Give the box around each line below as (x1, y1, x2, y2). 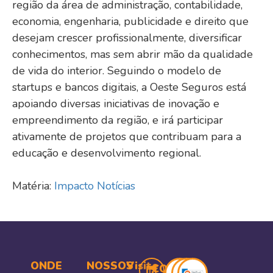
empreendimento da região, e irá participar (12, 112, 223, 127)
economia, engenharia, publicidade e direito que (12, 13, 249, 29)
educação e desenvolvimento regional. (12, 145, 201, 160)
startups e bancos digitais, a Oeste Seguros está (12, 79, 246, 94)
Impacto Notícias (54, 178, 135, 193)
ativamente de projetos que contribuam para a (12, 129, 241, 144)
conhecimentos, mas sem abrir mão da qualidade (12, 46, 253, 62)
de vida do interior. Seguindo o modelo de (12, 63, 221, 78)
